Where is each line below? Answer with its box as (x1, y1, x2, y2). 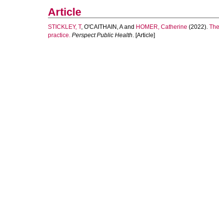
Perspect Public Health (72, 32, 132, 39)
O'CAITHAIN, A (84, 23, 123, 30)
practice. (48, 32, 70, 39)
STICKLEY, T (48, 23, 81, 30)
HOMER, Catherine (136, 23, 187, 30)
